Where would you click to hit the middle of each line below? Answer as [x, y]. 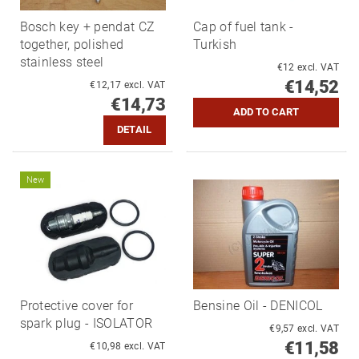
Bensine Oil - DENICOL [258, 305]
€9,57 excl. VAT [318, 328]
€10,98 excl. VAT [145, 346]
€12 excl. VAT [318, 67]
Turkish [215, 44]
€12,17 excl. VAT [145, 85]
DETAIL [134, 130]
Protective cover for [76, 305]
